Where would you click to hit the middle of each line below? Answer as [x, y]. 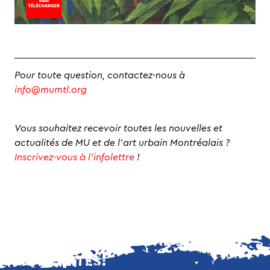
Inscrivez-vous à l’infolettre [74, 158]
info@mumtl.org [51, 90]
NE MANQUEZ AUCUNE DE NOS [121, 242]
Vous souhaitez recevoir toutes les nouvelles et [118, 129]
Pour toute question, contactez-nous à [100, 76]
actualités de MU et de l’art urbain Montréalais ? [122, 143]
